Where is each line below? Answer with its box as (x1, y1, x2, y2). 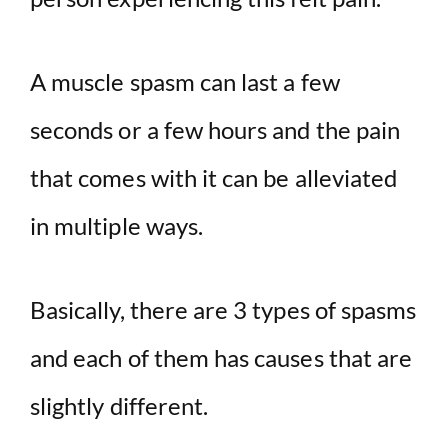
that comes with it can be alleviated (30, 163, 398, 193)
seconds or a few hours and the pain (30, 115, 401, 145)
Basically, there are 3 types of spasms (30, 295, 417, 325)
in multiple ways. (30, 211, 204, 241)
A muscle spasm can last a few (30, 67, 340, 97)
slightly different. (30, 391, 209, 421)
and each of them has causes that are (30, 343, 413, 373)
